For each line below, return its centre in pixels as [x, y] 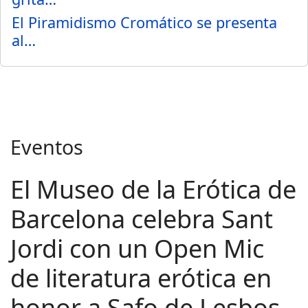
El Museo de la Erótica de [153, 189]
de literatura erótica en [141, 278]
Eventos [47, 147]
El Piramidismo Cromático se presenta [144, 22]
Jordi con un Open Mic [137, 249]
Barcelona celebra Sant [142, 219]
